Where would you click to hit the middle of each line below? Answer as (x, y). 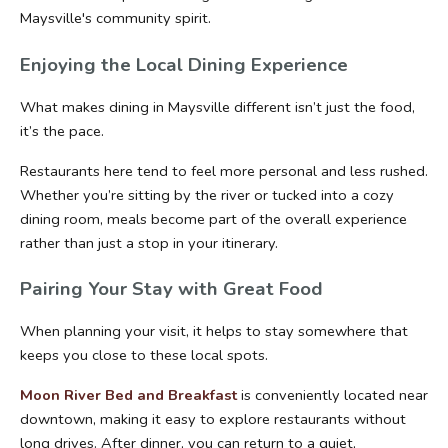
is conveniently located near (332, 395)
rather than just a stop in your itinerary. (149, 242)
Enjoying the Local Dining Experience (184, 64)
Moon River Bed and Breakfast (128, 395)
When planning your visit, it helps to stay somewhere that (214, 331)
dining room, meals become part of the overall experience (213, 218)
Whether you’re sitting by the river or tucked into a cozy (207, 194)
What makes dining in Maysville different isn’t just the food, (217, 106)
